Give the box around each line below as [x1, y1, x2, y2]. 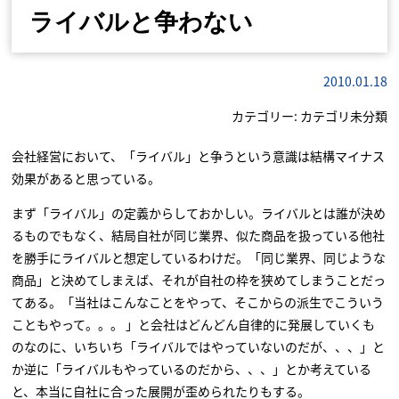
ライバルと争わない [29, 9, 254, 36]
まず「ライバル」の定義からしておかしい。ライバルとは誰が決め [12, 204, 387, 222]
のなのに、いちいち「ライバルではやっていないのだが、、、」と [12, 338, 386, 355]
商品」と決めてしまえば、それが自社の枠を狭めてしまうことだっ [12, 271, 387, 289]
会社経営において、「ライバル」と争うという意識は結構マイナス [12, 147, 386, 165]
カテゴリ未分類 [299, 107, 387, 125]
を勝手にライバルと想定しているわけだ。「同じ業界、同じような [12, 248, 387, 266]
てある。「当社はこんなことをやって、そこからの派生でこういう [12, 293, 385, 311]
